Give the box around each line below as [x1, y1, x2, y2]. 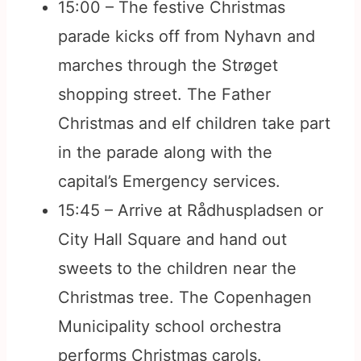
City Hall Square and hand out [58, 230, 287, 250]
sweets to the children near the [58, 259, 297, 279]
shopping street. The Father [58, 85, 271, 105]
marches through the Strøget [58, 56, 278, 76]
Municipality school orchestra [58, 317, 281, 337]
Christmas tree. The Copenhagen [58, 288, 312, 308]
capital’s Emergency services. [58, 172, 280, 192]
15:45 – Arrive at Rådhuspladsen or [58, 201, 323, 221]
